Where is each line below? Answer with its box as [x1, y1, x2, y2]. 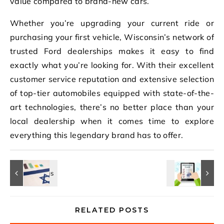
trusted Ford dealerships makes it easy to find [10, 45, 214, 56]
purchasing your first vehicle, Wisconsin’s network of [10, 31, 214, 42]
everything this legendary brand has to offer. [10, 129, 183, 140]
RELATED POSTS [75, 205, 149, 214]
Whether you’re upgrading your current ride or [10, 17, 214, 28]
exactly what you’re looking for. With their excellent [10, 59, 214, 70]
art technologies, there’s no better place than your [10, 101, 214, 112]
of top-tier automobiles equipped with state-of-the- [10, 87, 214, 98]
